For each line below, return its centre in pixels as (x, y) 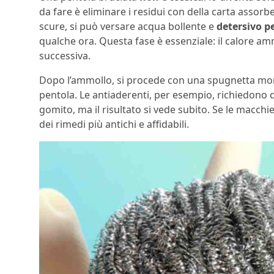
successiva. (65, 56)
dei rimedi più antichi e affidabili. (114, 124)
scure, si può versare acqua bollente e (128, 26)
